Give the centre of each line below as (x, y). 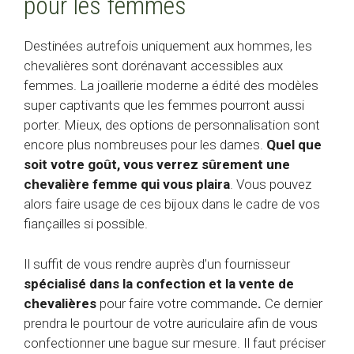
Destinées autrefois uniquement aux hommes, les (168, 46)
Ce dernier (292, 303)
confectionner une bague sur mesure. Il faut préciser (175, 343)
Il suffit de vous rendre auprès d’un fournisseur (157, 264)
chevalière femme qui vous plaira (127, 185)
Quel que (294, 145)
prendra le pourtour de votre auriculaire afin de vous (171, 323)
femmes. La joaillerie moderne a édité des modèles (171, 86)
